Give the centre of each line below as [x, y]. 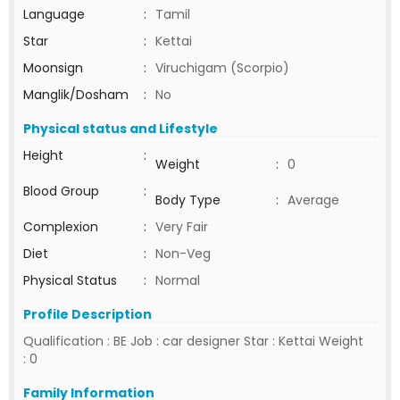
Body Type [188, 200]
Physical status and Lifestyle [121, 129]
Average [313, 200]
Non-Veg [183, 254]
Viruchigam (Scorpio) [222, 68]
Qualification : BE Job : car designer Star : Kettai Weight [193, 341]
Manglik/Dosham [76, 95]
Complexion [61, 227]
